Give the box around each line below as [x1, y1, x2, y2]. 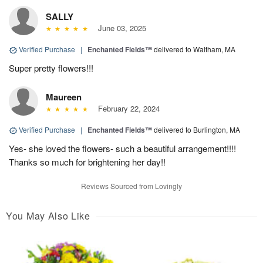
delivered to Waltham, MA [154, 44, 235, 55]
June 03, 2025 [93, 22, 146, 34]
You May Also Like [6, 209, 90, 223]
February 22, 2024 [93, 103, 160, 114]
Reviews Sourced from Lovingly [81, 181, 182, 191]
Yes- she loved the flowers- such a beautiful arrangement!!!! [9, 142, 236, 155]
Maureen [46, 90, 82, 104]
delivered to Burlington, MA [154, 124, 240, 135]
